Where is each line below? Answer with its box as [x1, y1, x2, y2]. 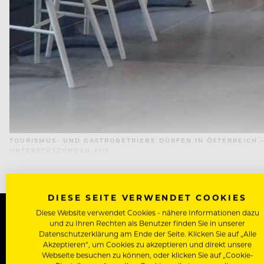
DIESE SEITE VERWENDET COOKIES [48, 192, 247, 203]
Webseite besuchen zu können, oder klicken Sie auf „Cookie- [41, 250, 253, 260]
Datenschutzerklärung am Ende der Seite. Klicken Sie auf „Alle [38, 229, 256, 239]
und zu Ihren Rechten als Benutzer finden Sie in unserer [49, 218, 245, 228]
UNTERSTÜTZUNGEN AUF [9, 146, 110, 155]
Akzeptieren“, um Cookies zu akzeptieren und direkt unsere [43, 239, 252, 249]
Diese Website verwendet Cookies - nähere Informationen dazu [35, 207, 259, 217]
